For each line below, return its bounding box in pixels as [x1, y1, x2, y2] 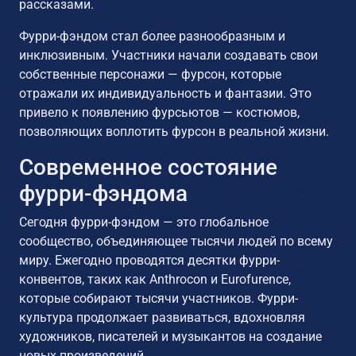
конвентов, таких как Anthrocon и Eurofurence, [19, 271, 291, 287]
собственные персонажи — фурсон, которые [19, 66, 281, 82]
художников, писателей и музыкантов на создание [19, 328, 322, 344]
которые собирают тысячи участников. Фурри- [19, 290, 298, 306]
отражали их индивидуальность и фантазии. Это [19, 85, 311, 101]
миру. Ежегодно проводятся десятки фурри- [19, 252, 280, 268]
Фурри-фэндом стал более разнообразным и [19, 28, 285, 44]
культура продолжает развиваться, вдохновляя [19, 309, 305, 325]
